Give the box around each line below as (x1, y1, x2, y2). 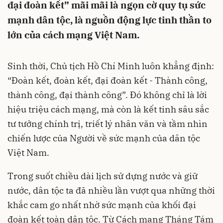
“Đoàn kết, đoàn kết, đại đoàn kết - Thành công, (7, 75, 208, 86)
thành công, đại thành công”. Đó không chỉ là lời (7, 89, 207, 101)
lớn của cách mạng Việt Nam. (7, 29, 139, 41)
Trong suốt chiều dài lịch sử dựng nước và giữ (7, 170, 198, 182)
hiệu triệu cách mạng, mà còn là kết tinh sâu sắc (7, 104, 209, 115)
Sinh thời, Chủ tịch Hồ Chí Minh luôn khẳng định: (7, 60, 214, 72)
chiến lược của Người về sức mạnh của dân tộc (7, 132, 200, 144)
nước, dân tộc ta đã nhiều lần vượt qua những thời (7, 185, 215, 196)
